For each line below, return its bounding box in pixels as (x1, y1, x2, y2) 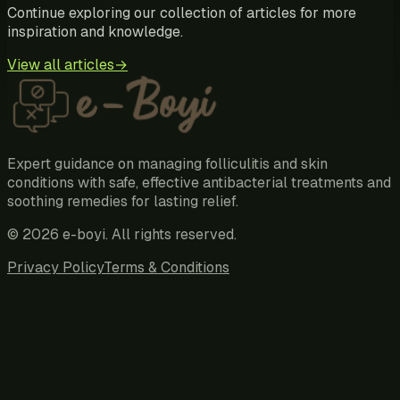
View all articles (7, 54, 114, 74)
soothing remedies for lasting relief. (7, 191, 238, 211)
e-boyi (62, 224, 105, 244)
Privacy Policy (7, 257, 104, 277)
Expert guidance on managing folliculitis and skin (7, 154, 328, 173)
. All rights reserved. (105, 224, 237, 244)
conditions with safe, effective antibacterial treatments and (7, 172, 391, 192)
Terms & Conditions (104, 257, 229, 277)
